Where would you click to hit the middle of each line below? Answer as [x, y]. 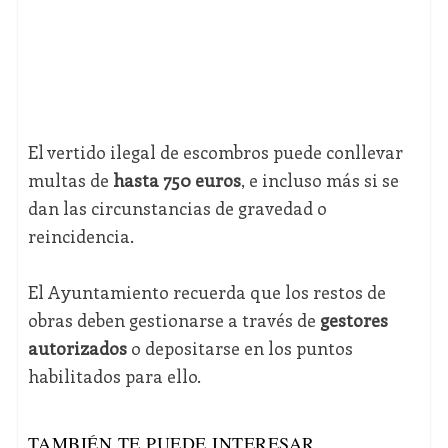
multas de [68, 180]
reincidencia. [80, 236]
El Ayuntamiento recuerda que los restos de [206, 292]
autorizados [77, 348]
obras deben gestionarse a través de [171, 320]
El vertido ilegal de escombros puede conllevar [215, 152]
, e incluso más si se [319, 180]
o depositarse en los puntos [239, 348]
